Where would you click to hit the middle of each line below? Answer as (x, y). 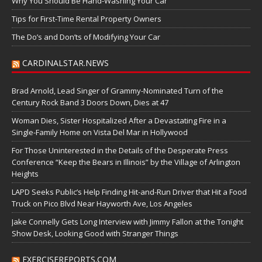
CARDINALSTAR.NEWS (65, 63)
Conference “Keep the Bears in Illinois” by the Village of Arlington (126, 162)
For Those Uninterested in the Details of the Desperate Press (120, 150)
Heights (25, 173)
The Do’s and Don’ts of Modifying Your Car (86, 37)
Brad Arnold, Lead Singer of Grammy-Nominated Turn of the (118, 90)
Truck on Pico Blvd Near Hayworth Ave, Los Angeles (102, 203)
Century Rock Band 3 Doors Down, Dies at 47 (90, 102)
